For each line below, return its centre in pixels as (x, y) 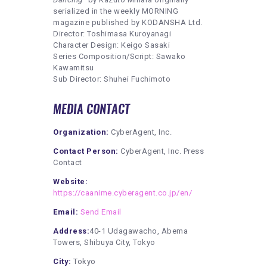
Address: (71, 231)
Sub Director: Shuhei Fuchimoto (112, 79)
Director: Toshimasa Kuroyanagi (112, 33)
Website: (70, 181)
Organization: (81, 132)
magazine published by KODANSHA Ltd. (128, 22)
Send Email (101, 212)
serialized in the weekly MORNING (116, 11)
